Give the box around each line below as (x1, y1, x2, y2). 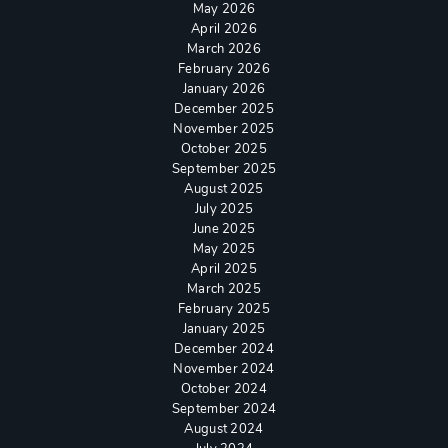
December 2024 (173, 339, 275, 358)
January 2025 (182, 319, 266, 338)
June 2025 (192, 219, 256, 238)
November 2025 (173, 119, 275, 138)
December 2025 (173, 99, 275, 118)
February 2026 (177, 59, 271, 78)
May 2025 (192, 239, 256, 258)
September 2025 (171, 159, 277, 178)
